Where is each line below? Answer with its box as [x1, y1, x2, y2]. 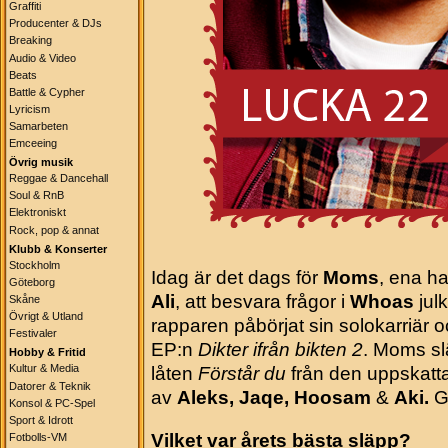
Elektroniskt [9, 206, 66, 219]
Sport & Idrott [9, 413, 73, 426]
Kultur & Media [9, 362, 79, 375]
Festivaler [9, 327, 57, 340]
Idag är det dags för [151, 267, 318, 289]
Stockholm [9, 258, 60, 271]
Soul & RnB [9, 189, 64, 202]
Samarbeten [9, 119, 68, 132]
